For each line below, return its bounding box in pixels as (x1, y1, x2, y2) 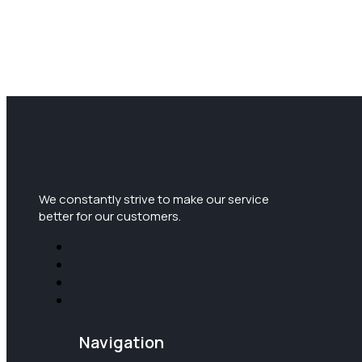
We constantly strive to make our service (39, 190, 269, 208)
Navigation (79, 331, 164, 354)
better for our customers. (39, 207, 181, 225)
